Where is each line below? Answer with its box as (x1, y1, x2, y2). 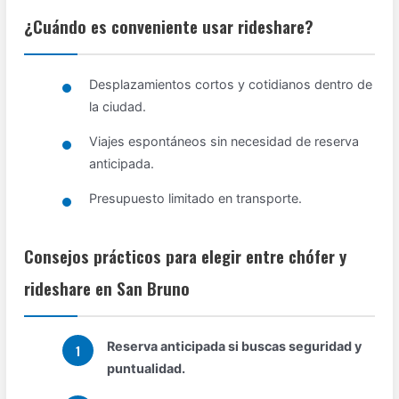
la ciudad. (89, 99, 147, 115)
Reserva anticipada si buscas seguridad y (107, 338, 362, 354)
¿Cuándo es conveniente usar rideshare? (24, 13, 314, 40)
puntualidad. (107, 361, 186, 377)
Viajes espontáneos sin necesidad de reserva (89, 134, 360, 150)
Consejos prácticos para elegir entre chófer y (24, 243, 347, 270)
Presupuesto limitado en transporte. (89, 191, 303, 207)
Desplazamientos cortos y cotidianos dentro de (89, 77, 373, 93)
